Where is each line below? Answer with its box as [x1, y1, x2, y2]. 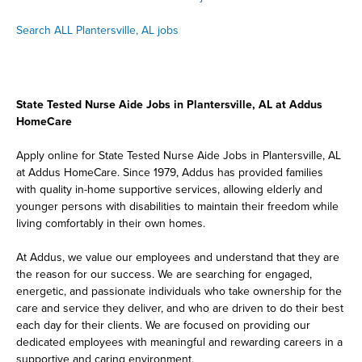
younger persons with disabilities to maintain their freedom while [16, 198, 339, 215]
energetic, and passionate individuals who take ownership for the [16, 283, 342, 300]
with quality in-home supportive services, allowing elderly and [16, 181, 322, 198]
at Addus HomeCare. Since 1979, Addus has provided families [16, 164, 323, 181]
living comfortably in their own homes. [16, 215, 205, 232]
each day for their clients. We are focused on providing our [16, 317, 310, 334]
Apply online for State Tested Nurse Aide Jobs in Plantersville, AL [16, 147, 341, 164]
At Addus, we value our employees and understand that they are [16, 249, 339, 266]
